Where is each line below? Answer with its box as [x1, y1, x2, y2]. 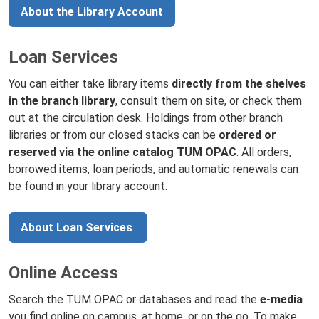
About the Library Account [21, 4, 163, 19]
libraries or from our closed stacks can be [9, 127, 219, 142]
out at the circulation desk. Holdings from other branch [9, 110, 283, 125]
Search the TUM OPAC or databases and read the [9, 292, 260, 306]
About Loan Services [21, 220, 135, 234]
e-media [260, 292, 303, 306]
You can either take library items [9, 76, 172, 90]
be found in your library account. [9, 179, 167, 193]
